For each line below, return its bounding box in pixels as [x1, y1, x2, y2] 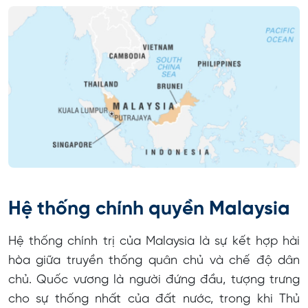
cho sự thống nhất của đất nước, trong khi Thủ [8, 293, 300, 307]
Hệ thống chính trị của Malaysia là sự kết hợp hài [8, 235, 300, 249]
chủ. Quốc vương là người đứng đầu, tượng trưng [8, 274, 300, 287]
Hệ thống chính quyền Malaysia [8, 199, 290, 220]
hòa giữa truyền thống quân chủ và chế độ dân [8, 254, 300, 268]
